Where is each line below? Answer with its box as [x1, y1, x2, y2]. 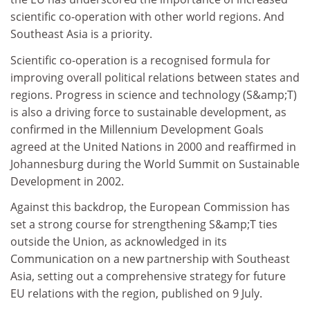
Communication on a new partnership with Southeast [10, 251, 290, 266]
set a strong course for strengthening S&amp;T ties [10, 217, 277, 232]
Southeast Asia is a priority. [10, 26, 152, 42]
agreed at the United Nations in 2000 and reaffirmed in [10, 138, 296, 154]
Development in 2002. [10, 173, 124, 189]
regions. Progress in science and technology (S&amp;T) [10, 86, 297, 102]
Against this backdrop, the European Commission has [10, 199, 290, 215]
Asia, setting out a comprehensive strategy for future [10, 268, 286, 284]
